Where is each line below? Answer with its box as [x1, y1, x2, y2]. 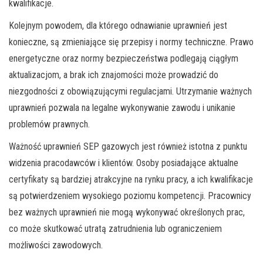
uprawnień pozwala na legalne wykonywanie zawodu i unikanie [9, 102, 235, 113]
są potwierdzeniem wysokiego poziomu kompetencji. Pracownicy [9, 190, 251, 201]
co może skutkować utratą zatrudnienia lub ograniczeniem [9, 222, 222, 234]
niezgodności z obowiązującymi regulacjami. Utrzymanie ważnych [9, 85, 252, 97]
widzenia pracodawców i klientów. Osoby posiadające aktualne [9, 157, 238, 168]
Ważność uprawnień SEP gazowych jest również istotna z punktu [9, 140, 247, 152]
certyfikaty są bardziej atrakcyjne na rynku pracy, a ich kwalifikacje [9, 173, 253, 185]
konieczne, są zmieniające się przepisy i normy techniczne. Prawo [9, 36, 254, 48]
